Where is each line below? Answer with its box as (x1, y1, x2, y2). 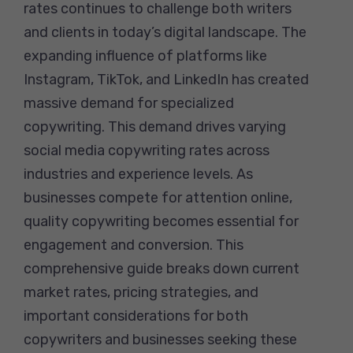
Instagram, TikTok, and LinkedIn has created (24, 70, 309, 88)
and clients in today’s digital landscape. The (24, 23, 307, 41)
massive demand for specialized (24, 94, 234, 112)
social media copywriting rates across (24, 141, 269, 159)
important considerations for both (24, 307, 248, 325)
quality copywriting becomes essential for (24, 212, 299, 230)
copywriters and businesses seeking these (24, 330, 297, 348)
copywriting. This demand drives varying (24, 117, 286, 136)
